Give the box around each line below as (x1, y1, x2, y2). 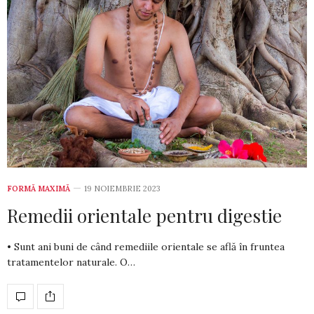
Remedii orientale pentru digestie (7, 203, 282, 228)
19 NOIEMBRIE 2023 (84, 183, 161, 193)
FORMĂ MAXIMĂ (7, 183, 70, 193)
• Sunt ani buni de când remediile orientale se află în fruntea (7, 240, 285, 253)
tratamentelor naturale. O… (7, 255, 135, 268)
